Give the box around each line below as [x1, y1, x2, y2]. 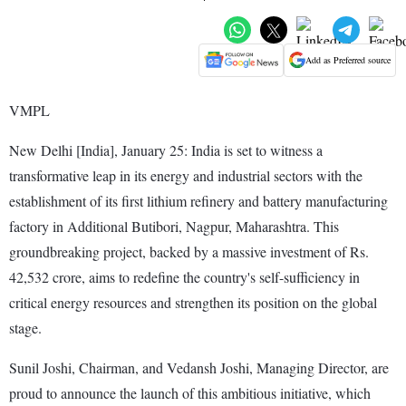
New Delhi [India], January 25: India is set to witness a [9, 140, 323, 159]
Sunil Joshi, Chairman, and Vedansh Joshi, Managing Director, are [9, 357, 389, 377]
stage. [9, 317, 42, 337]
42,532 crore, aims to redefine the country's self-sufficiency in [9, 266, 360, 286]
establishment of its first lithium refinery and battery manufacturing [9, 190, 388, 210]
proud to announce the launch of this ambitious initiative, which [9, 382, 371, 402]
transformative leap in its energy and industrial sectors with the [9, 165, 362, 185]
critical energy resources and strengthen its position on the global [9, 292, 377, 312]
